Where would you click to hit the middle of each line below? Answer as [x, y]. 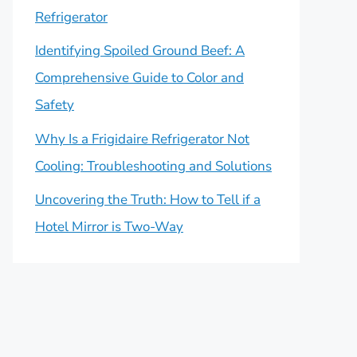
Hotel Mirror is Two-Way [109, 227]
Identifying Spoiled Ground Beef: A [140, 51]
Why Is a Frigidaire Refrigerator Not [142, 139]
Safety [55, 105]
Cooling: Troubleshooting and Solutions [153, 166]
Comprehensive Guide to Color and [139, 78]
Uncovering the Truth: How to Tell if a [148, 200]
